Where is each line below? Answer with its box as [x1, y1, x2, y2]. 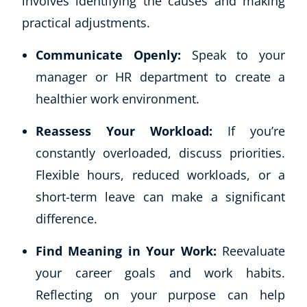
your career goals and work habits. [36, 265, 285, 282]
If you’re [212, 123, 285, 140]
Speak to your [191, 47, 285, 64]
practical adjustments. [22, 14, 150, 32]
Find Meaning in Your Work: [36, 243, 222, 260]
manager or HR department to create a [36, 69, 285, 86]
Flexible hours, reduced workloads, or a [36, 167, 285, 184]
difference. [36, 210, 97, 228]
